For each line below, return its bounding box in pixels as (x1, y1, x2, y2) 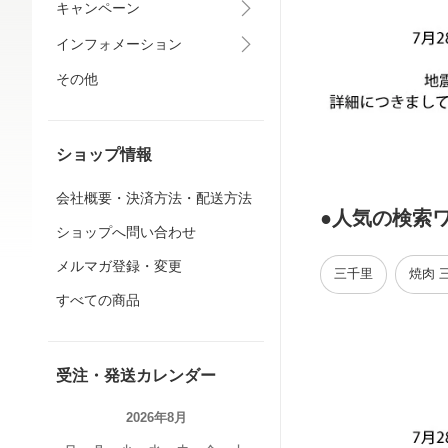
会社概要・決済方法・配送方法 (56, 190, 252, 206)
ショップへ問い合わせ (56, 224, 196, 240)
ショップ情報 (56, 146, 152, 163)
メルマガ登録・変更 (56, 258, 182, 274)
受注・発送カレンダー (56, 367, 216, 384)
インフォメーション (56, 36, 182, 52)
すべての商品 (56, 292, 140, 308)
